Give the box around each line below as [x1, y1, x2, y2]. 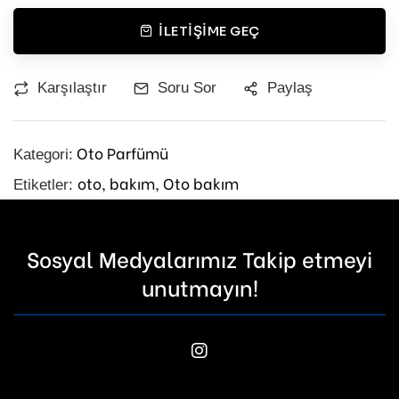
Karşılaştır [37, 79, 107, 97]
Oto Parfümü [77, 142, 168, 165]
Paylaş [267, 79, 313, 97]
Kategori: [13, 146, 73, 164]
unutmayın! [141, 271, 258, 303]
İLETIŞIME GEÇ [159, 21, 260, 39]
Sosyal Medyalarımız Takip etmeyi [27, 242, 372, 274]
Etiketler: [13, 176, 77, 194]
